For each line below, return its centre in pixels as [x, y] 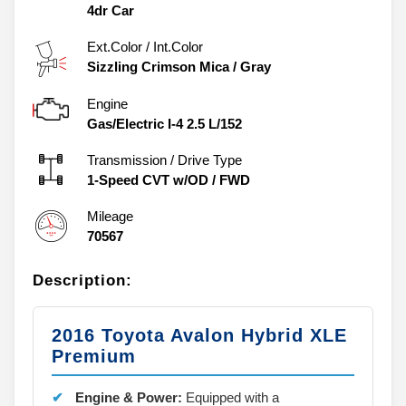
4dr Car [111, 10]
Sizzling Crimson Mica [158, 66]
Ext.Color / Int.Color [145, 46]
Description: [82, 280]
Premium [94, 356]
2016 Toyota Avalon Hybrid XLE [199, 335]
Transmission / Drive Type [164, 159]
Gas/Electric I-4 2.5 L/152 [164, 123]
